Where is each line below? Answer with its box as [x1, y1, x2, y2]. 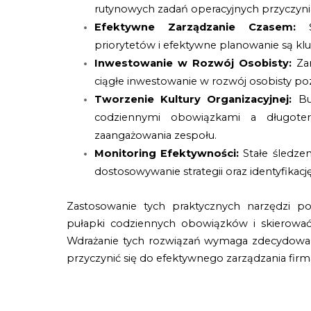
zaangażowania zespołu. [94, 129, 217, 142]
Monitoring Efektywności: [94, 147, 239, 160]
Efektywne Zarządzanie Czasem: [94, 21, 309, 34]
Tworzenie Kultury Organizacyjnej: [94, 93, 299, 106]
